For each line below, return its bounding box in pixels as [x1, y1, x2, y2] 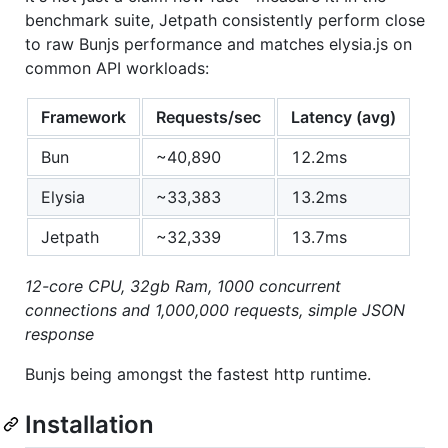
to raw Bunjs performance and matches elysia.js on [25, 33, 412, 54]
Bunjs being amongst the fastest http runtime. [25, 363, 371, 384]
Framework [41, 106, 126, 127]
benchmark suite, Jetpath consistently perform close [25, 9, 425, 30]
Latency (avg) [291, 106, 396, 127]
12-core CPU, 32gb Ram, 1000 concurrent [25, 275, 341, 296]
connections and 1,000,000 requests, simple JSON [25, 299, 405, 320]
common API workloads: [25, 57, 209, 78]
